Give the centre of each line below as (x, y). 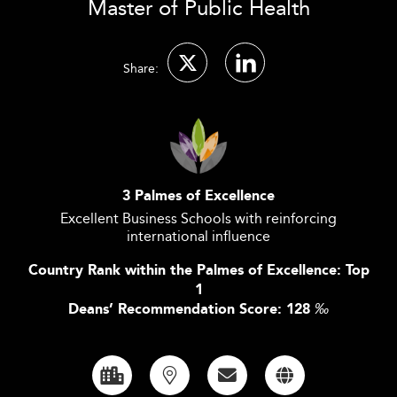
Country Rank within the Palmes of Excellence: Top (198, 271)
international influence (198, 236)
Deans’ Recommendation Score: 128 (191, 310)
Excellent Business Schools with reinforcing (198, 218)
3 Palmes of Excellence (198, 196)
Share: (141, 68)
